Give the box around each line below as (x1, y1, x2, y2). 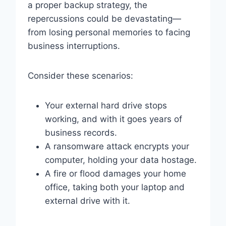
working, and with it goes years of (44, 114, 182, 124)
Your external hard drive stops (44, 100, 167, 110)
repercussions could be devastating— (27, 13, 181, 24)
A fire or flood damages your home (44, 168, 186, 179)
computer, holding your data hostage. (44, 154, 197, 165)
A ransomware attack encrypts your (44, 141, 189, 151)
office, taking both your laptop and (44, 182, 185, 192)
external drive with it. (44, 195, 130, 206)
